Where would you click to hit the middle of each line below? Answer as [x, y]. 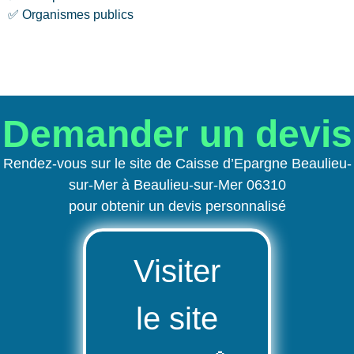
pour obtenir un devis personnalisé [177, 206]
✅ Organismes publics [71, 15]
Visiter [177, 271]
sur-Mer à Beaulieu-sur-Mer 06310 [177, 185]
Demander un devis [177, 134]
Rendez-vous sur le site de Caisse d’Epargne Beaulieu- [177, 163]
